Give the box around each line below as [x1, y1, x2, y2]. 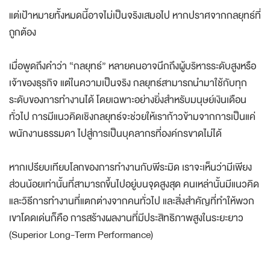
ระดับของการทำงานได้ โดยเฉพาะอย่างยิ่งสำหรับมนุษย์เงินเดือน [9, 91, 246, 108]
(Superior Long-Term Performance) [9, 226, 153, 243]
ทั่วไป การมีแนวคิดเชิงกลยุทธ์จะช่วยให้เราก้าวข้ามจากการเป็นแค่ [9, 108, 256, 125]
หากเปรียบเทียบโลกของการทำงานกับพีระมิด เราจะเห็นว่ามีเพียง [9, 159, 252, 175]
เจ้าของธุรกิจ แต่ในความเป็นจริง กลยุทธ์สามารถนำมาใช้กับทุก [9, 74, 247, 91]
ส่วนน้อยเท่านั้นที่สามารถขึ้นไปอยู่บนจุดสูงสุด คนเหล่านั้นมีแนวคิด [9, 175, 259, 192]
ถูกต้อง [9, 24, 36, 40]
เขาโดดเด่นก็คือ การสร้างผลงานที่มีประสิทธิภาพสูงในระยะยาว [9, 209, 243, 226]
